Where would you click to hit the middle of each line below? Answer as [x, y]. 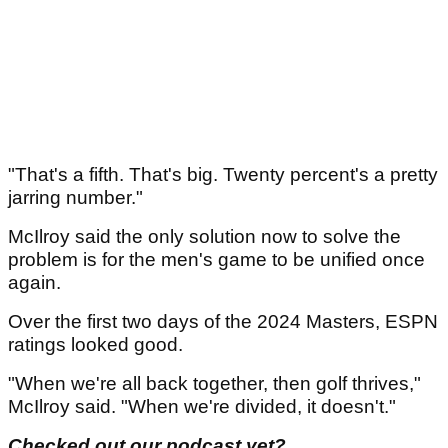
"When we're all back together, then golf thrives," [214, 383]
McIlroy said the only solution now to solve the [204, 236]
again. [37, 282]
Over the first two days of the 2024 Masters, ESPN [223, 321]
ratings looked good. [98, 344]
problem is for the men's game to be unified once [216, 259]
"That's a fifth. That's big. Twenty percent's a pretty [223, 174]
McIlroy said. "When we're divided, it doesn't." [202, 406]
